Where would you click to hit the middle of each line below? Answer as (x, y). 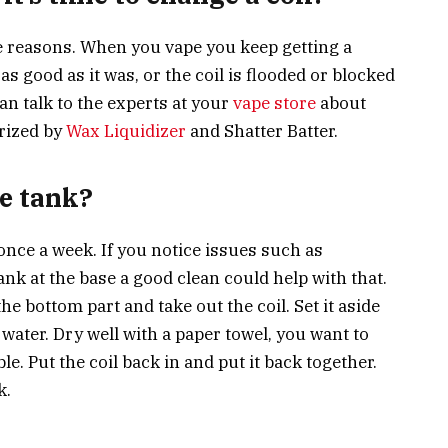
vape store (274, 102)
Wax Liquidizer (126, 130)
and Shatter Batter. (262, 130)
